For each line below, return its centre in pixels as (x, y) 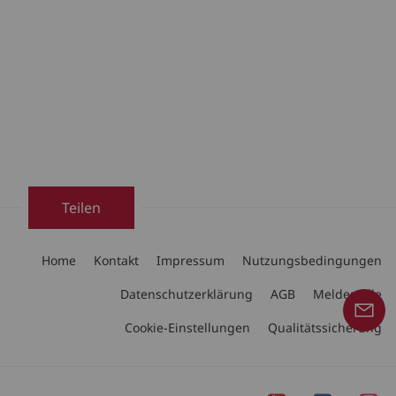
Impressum (190, 261)
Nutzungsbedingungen (312, 261)
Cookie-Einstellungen (187, 328)
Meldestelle (347, 294)
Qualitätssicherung (325, 328)
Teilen (81, 208)
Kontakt (116, 261)
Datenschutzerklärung (187, 294)
